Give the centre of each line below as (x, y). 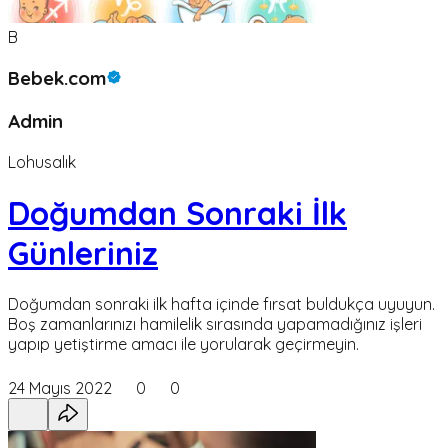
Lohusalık (42, 161)
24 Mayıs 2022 (60, 388)
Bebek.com (57, 78)
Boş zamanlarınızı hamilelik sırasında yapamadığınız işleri (215, 324)
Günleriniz (83, 252)
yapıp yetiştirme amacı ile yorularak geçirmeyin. (183, 344)
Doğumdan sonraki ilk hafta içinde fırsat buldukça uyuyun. (221, 304)
